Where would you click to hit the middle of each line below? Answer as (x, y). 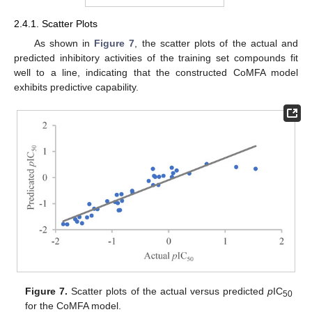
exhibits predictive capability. (76, 87)
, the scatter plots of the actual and (216, 43)
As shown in (64, 43)
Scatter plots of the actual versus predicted (167, 291)
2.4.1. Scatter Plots (56, 24)
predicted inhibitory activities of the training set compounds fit (156, 57)
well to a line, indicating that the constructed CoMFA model (156, 72)
